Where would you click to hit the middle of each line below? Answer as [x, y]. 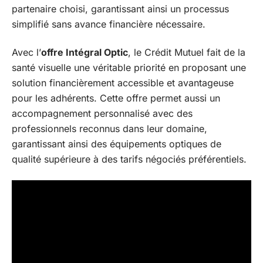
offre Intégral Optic [85, 52]
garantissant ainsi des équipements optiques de [117, 144]
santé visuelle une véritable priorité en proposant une [129, 68]
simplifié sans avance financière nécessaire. [109, 24]
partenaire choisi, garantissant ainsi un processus [120, 9]
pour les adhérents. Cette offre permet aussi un [116, 98]
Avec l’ [26, 52]
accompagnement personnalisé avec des [102, 113]
